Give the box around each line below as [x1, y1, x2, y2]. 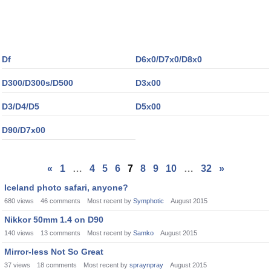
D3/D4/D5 [2, 102, 39, 111]
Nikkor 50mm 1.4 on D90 [4, 215, 103, 224]
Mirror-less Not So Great [4, 247, 103, 256]
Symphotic [133, 197, 164, 204]
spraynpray [129, 261, 163, 269]
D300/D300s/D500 [2, 78, 73, 88]
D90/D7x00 [2, 125, 45, 135]
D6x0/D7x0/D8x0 [135, 54, 202, 64]
